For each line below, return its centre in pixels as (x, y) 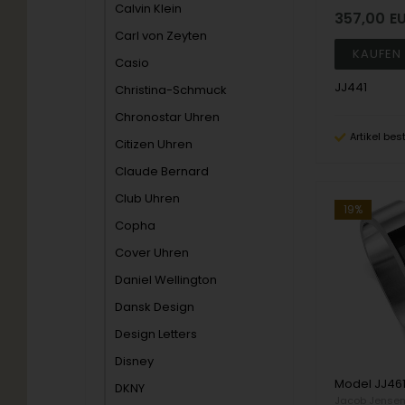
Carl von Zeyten (161, 36)
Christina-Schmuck (171, 90)
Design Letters (156, 334)
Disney (135, 361)
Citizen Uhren (154, 144)
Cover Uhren (152, 253)
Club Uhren (148, 198)
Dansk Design (155, 307)
